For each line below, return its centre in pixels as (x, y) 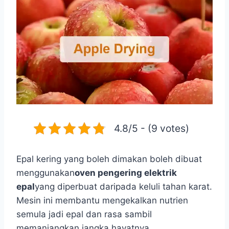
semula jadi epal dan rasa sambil (84, 214)
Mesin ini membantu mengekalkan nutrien (102, 200)
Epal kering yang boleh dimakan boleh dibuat (109, 159)
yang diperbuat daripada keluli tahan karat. (123, 187)
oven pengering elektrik (126, 173)
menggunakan (45, 173)
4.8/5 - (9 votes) (152, 128)
